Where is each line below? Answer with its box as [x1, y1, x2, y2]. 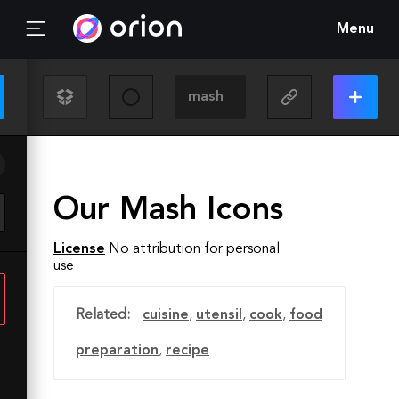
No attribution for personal [109, 242, 280, 256]
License [53, 242, 105, 256]
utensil [196, 308, 242, 322]
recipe [166, 344, 209, 358]
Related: [76, 308, 130, 322]
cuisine [142, 308, 189, 322]
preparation [76, 344, 159, 358]
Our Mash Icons [53, 195, 283, 227]
